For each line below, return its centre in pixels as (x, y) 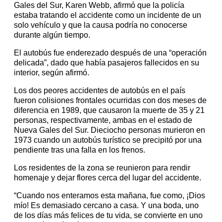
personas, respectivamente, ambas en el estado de (103, 120)
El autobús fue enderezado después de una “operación (110, 53)
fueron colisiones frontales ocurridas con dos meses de (110, 101)
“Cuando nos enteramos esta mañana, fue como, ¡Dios (110, 196)
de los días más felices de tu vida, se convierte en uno (108, 216)
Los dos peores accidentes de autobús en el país (100, 91)
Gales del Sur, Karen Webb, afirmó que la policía (99, 5)
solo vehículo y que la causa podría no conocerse (101, 25)
